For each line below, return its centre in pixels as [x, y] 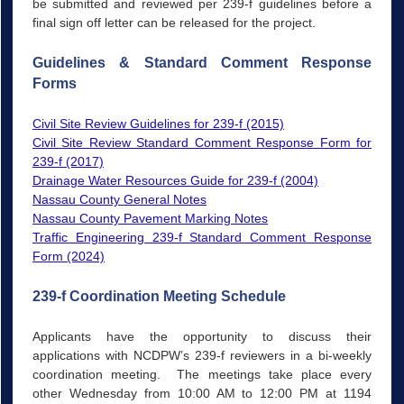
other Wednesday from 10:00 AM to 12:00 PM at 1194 [202, 394]
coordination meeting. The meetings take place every [202, 375]
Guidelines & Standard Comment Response [202, 63]
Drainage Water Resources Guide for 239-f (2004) [175, 181]
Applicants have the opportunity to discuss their [202, 337]
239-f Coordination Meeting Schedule [159, 297]
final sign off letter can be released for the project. [174, 23]
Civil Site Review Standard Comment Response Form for [202, 143]
